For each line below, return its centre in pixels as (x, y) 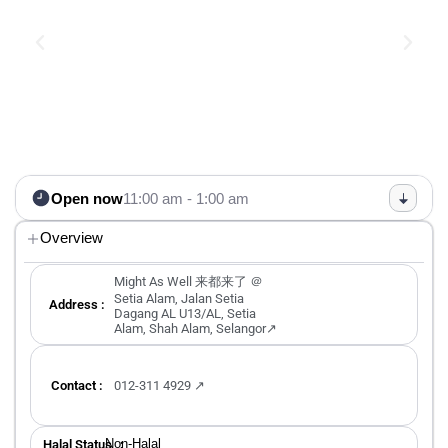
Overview (71, 237)
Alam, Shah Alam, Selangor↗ (195, 328)
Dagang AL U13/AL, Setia (185, 313)
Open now (87, 198)
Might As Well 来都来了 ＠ (188, 281)
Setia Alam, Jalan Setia (179, 298)
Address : (76, 304)
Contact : (76, 385)
